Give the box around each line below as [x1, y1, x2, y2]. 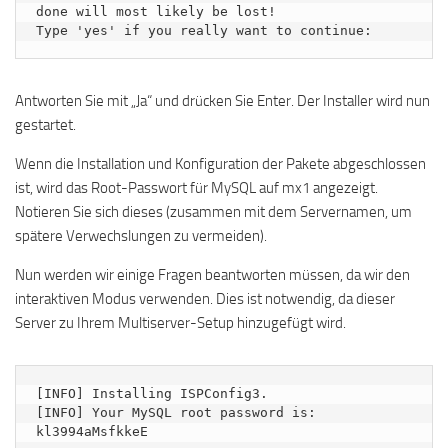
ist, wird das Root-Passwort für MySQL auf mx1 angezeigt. [15, 179, 378, 197]
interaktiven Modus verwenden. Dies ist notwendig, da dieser [15, 290, 395, 308]
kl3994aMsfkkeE [36, 424, 148, 439]
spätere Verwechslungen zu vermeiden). [15, 227, 267, 245]
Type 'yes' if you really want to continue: [36, 23, 372, 38]
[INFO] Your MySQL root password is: [36, 405, 316, 420]
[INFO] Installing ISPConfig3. [36, 386, 268, 401]
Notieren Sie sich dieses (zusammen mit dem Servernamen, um [15, 203, 412, 221]
